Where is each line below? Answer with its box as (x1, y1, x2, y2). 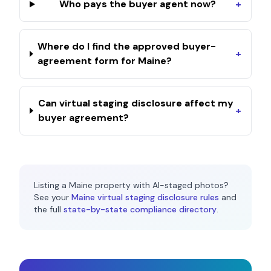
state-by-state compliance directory (64, 204, 217, 215)
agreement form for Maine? (38, 54, 172, 67)
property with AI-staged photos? (93, 180, 229, 191)
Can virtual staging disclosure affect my (38, 97, 233, 109)
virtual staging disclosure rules (95, 192, 219, 203)
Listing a (34, 180, 69, 191)
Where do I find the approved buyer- (38, 40, 217, 53)
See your (34, 192, 69, 203)
